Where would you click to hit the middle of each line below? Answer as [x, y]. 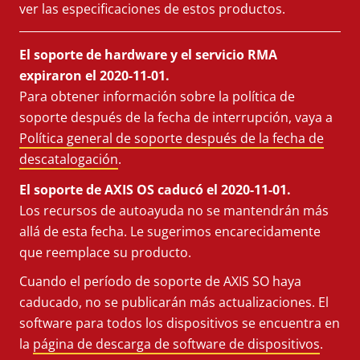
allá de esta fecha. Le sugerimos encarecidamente [170, 231]
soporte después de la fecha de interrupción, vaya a [176, 117]
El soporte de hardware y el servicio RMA [148, 54]
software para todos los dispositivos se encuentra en [180, 323]
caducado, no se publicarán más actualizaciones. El [174, 302]
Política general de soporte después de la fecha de [172, 138]
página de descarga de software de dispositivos [176, 344]
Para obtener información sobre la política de [157, 96]
